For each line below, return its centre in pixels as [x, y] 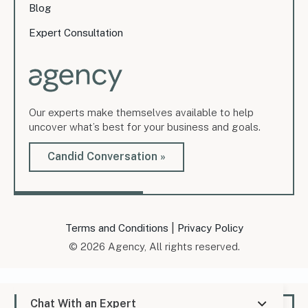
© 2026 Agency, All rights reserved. [154, 246]
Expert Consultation [76, 33]
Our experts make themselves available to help [141, 113]
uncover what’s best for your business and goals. [145, 127]
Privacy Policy [210, 228]
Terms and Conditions [117, 228]
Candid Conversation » [106, 157]
